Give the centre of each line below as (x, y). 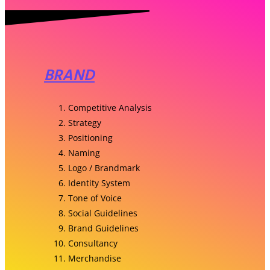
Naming (84, 152)
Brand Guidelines (103, 228)
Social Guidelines (103, 213)
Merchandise (95, 258)
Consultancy (93, 243)
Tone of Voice (95, 198)
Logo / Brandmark (104, 168)
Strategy (85, 122)
